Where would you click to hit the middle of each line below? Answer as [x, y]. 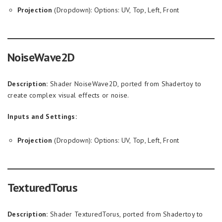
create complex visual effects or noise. [68, 95]
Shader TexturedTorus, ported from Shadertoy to [125, 214]
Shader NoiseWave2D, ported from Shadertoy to [125, 84]
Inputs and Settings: [42, 116]
